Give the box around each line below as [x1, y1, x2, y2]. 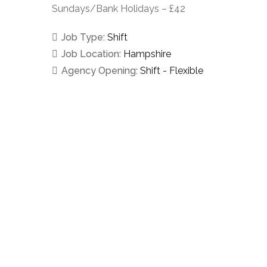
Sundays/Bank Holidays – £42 [52, 2, 185, 14]
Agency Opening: [61, 64, 140, 76]
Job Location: [61, 48, 123, 60]
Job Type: [61, 31, 107, 43]
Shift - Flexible [140, 64, 203, 76]
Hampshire [123, 48, 171, 60]
